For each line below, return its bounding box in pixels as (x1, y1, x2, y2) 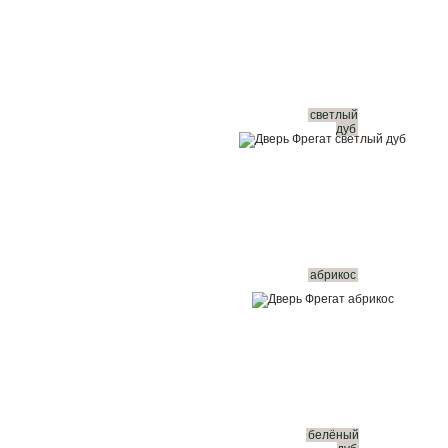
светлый (310, 108, 358, 122)
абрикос (309, 268, 356, 282)
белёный (308, 428, 359, 442)
